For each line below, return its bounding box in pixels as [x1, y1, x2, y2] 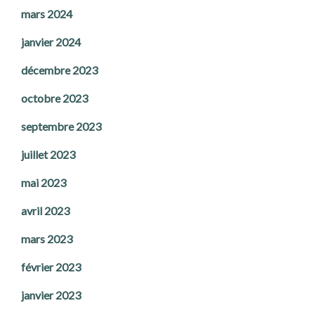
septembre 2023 [21, 120, 101, 134]
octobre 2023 [21, 91, 88, 105]
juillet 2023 [21, 148, 75, 162]
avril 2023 [21, 204, 70, 218]
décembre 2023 [21, 63, 98, 77]
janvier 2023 [21, 288, 81, 302]
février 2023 [21, 260, 81, 274]
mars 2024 [21, 7, 72, 21]
